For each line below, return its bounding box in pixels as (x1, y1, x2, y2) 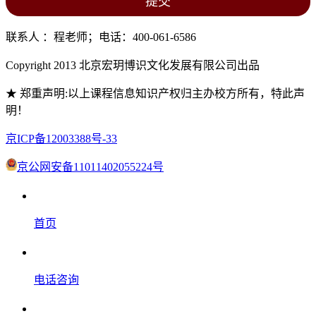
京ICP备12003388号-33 (6, 133, 117, 145)
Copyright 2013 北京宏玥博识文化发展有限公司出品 (6, 59, 260, 72)
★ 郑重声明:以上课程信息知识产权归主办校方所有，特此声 (6, 87, 305, 100)
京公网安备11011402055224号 (17, 161, 164, 174)
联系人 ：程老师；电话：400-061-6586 (6, 31, 196, 44)
